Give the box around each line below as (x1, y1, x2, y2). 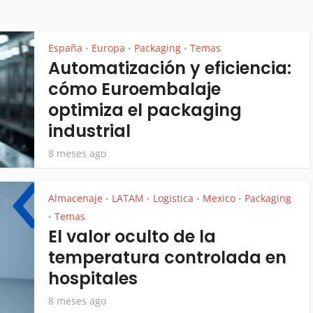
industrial (48, 119, 131, 143)
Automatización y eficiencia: (48, 57, 291, 80)
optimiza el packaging (48, 99, 242, 122)
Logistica (153, 191, 194, 205)
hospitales (48, 267, 138, 290)
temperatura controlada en (48, 246, 286, 269)
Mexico (203, 191, 235, 205)
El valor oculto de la (48, 225, 216, 248)
